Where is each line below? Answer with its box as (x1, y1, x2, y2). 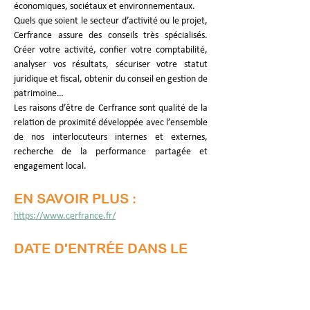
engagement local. (14, 161, 86, 172)
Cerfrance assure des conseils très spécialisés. (14, 30, 208, 41)
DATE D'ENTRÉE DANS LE (14, 240, 191, 256)
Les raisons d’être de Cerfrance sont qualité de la (14, 103, 208, 113)
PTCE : (14, 261, 59, 277)
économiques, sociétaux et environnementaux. (14, 1, 195, 12)
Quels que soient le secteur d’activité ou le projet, (14, 16, 208, 26)
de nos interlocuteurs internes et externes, (14, 132, 208, 143)
